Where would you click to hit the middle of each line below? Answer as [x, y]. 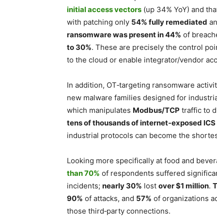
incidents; [85, 186]
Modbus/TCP [156, 110]
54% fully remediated [169, 22]
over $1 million [184, 186]
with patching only [99, 22]
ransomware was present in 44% [124, 35]
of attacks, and [109, 198]
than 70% [83, 173]
